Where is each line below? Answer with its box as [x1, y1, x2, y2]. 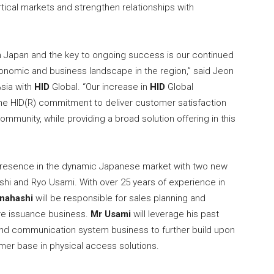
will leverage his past [131, 209, 219, 220]
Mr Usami [91, 209, 131, 220]
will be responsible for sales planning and [33, 193, 206, 204]
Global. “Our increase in [50, 81, 150, 93]
